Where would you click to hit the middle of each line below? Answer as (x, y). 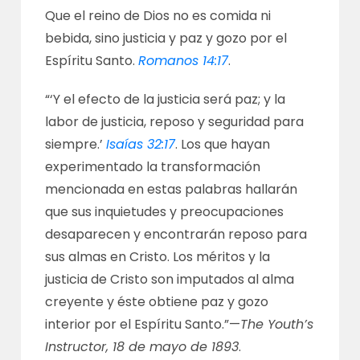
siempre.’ (76, 144)
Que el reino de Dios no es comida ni (158, 16)
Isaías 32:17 (141, 144)
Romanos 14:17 (184, 61)
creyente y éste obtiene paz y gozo (157, 302)
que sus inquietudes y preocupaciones (165, 212)
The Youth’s (277, 324)
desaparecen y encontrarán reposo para (176, 234)
